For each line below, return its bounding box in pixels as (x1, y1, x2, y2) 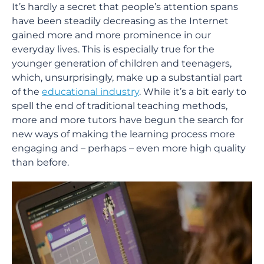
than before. (12, 157, 69, 168)
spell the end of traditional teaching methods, (12, 100, 227, 111)
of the (12, 86, 42, 97)
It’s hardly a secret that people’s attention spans (12, 1, 238, 12)
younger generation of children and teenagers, (12, 58, 232, 69)
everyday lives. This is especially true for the (12, 44, 214, 55)
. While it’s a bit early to (139, 86, 246, 97)
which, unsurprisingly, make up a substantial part (12, 72, 243, 83)
